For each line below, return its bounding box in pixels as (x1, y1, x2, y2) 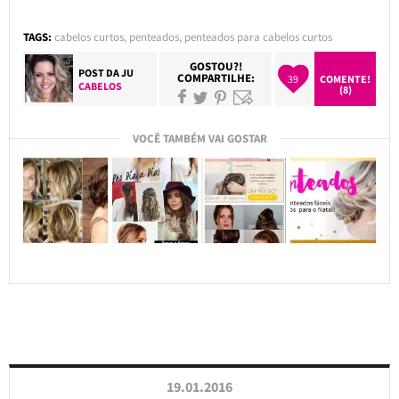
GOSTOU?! (189, 58, 242, 74)
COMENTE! (320, 71, 371, 85)
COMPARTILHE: (176, 69, 255, 85)
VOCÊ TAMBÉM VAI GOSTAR (132, 130, 267, 146)
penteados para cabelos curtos (183, 28, 332, 45)
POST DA (78, 65, 122, 79)
